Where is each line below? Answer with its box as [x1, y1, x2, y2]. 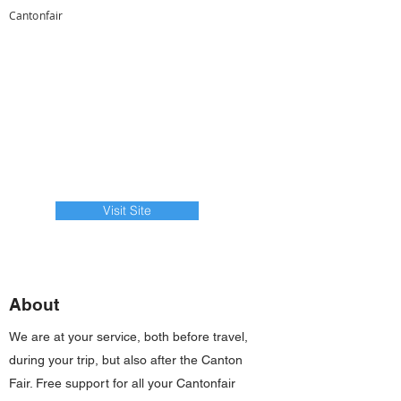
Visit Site [103, 202, 151, 218]
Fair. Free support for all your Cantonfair [9, 376, 235, 390]
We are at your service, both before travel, [9, 329, 248, 344]
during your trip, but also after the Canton [9, 353, 243, 367]
